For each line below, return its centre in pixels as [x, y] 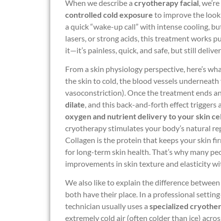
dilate [75, 104]
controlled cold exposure [109, 14]
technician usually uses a [107, 206]
